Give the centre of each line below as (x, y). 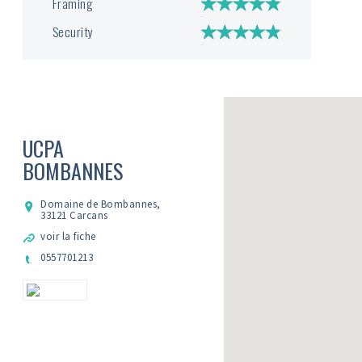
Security (73, 32)
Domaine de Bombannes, (101, 204)
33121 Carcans (74, 215)
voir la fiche (68, 236)
